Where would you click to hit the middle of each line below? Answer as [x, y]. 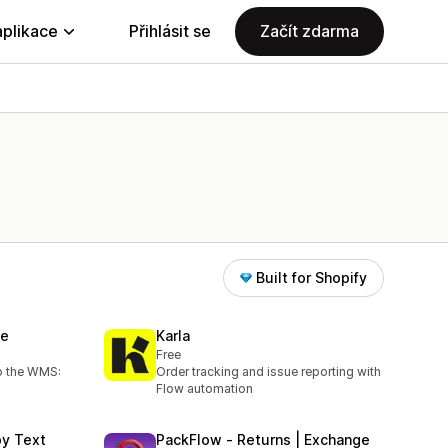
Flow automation [204, 389]
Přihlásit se [170, 31]
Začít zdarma [309, 31]
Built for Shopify [311, 277]
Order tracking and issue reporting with [268, 372]
